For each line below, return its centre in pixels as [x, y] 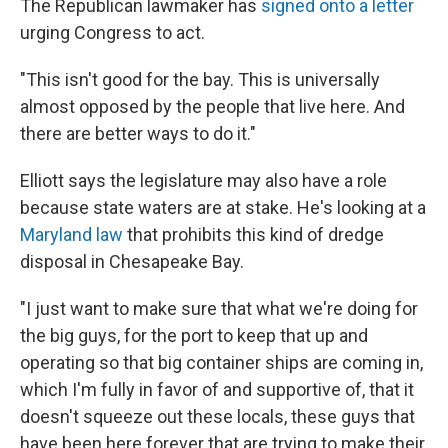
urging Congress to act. [112, 32]
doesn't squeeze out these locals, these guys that [217, 416]
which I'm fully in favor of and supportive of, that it [217, 389]
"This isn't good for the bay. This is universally [200, 79]
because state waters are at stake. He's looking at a [223, 207]
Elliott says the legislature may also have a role [203, 180]
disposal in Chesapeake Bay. [132, 261]
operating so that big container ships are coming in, [221, 362]
